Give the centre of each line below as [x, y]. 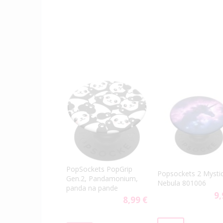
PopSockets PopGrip [99, 169]
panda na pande [92, 188]
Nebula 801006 [182, 183]
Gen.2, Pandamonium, [102, 178]
